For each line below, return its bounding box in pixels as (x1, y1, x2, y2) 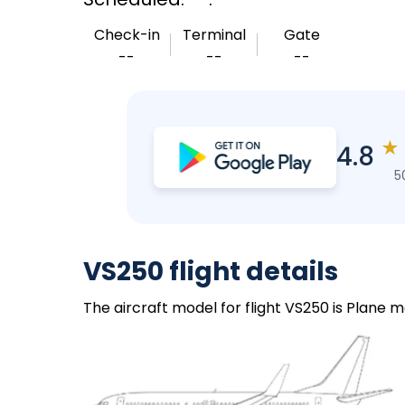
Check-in (93, 24, 160, 45)
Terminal (183, 24, 246, 45)
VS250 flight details (83, 254, 338, 289)
